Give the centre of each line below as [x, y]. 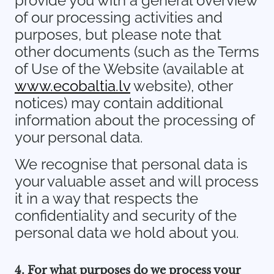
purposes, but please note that [118, 35]
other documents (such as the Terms [137, 52]
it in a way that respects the [106, 198]
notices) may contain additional [119, 103]
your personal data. [79, 137]
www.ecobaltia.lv [72, 86]
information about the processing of [135, 120]
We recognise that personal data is [131, 164]
